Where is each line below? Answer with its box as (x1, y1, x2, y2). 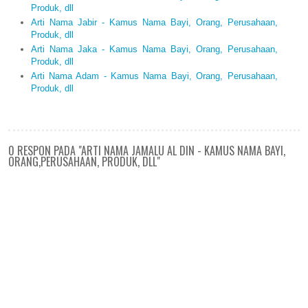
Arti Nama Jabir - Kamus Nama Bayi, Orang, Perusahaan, (30, 16, 278, 27)
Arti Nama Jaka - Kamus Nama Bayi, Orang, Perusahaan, (30, 44, 278, 55)
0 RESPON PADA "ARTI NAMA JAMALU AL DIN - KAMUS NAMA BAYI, (8, 142, 285, 159)
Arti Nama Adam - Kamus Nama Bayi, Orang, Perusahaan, (30, 71, 278, 82)
